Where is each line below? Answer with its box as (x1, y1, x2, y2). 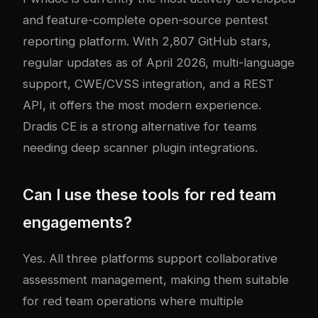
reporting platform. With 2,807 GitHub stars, (23, 34, 271, 49)
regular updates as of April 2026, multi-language (23, 55, 295, 70)
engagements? (23, 213, 132, 232)
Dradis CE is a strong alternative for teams (23, 119, 257, 134)
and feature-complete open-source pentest (23, 13, 268, 28)
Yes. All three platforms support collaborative (23, 251, 278, 266)
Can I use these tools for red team (23, 185, 276, 204)
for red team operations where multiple (23, 294, 243, 309)
